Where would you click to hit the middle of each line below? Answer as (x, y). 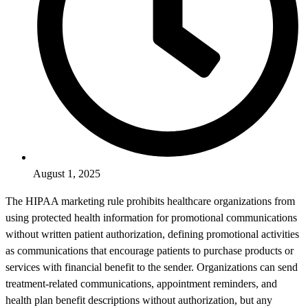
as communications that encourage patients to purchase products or (150, 251)
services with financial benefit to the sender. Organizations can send (152, 267)
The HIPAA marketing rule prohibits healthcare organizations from (150, 201)
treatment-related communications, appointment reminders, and (141, 284)
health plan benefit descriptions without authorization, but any (139, 300)
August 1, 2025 (67, 174)
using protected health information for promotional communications (151, 218)
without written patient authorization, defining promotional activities (152, 234)
